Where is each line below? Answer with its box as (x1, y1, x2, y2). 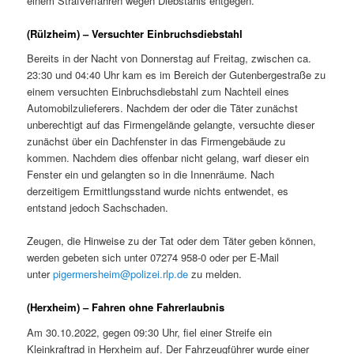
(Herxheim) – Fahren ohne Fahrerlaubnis (27, 299, 225, 315)
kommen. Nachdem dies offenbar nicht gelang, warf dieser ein (27, 150, 310, 166)
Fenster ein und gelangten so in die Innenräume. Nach (27, 167, 275, 183)
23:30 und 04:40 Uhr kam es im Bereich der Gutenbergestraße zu (27, 67, 326, 83)
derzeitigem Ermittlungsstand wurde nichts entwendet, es (27, 183, 289, 199)
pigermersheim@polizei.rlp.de (53, 266, 189, 282)
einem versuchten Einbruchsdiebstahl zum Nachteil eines (27, 84, 290, 100)
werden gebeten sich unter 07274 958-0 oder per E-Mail (27, 250, 280, 265)
